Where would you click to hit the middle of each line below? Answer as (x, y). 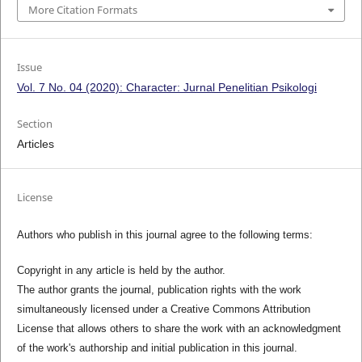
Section (34, 123)
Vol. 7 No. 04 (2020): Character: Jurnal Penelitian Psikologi (166, 87)
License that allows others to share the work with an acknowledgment (179, 328)
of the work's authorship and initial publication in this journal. (157, 347)
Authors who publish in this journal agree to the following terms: (164, 234)
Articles (35, 143)
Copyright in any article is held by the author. (121, 270)
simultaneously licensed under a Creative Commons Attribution (163, 309)
